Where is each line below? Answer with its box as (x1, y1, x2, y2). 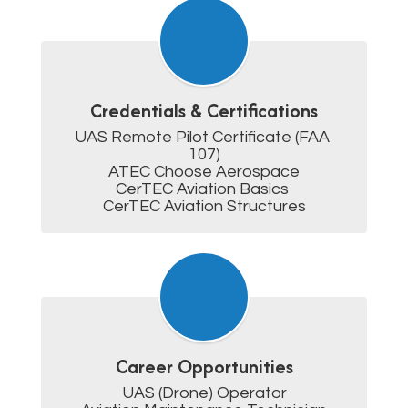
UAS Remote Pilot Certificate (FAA (75, 128, 330, 146)
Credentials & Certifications (90, 97, 318, 124)
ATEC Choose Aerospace (108, 163, 300, 180)
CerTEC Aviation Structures (102, 198, 306, 215)
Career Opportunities (115, 353, 293, 380)
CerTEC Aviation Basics (116, 180, 292, 198)
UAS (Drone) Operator (121, 384, 287, 402)
